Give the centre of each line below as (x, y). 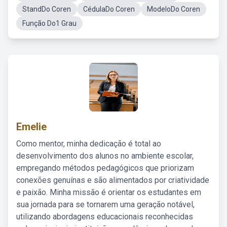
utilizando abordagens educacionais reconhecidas (105, 217)
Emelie (31, 127)
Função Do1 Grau (49, 23)
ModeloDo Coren (174, 9)
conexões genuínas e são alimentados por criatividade (113, 180)
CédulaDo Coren (109, 9)
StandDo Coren (47, 9)
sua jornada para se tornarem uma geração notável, (105, 204)
